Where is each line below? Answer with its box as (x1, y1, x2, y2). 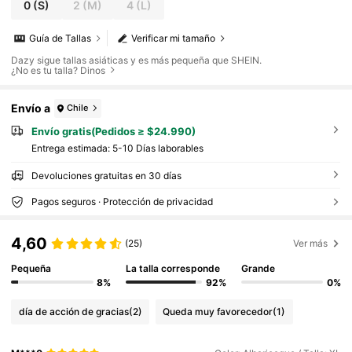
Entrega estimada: (31, 142, 112, 155)
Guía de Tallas (29, 32, 92, 45)
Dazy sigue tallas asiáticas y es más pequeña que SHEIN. (11, 53, 262, 66)
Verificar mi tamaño (131, 32, 216, 45)
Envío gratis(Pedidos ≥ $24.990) (31, 124, 196, 137)
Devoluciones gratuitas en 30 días (31, 170, 181, 182)
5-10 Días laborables (112, 142, 203, 155)
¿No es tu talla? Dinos (11, 64, 106, 76)
